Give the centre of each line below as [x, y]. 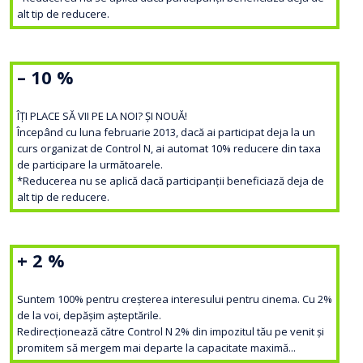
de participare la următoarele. [90, 165]
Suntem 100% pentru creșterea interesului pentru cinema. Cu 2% [175, 299]
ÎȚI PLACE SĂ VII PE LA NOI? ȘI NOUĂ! [102, 116]
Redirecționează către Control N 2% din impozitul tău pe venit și [171, 332]
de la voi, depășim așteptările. [89, 316]
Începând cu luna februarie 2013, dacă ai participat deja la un [166, 132]
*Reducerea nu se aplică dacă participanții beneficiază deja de [171, 181]
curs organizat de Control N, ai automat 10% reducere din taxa [169, 149]
